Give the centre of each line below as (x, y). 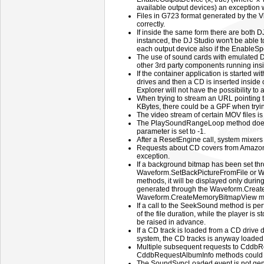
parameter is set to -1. (171, 131)
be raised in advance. (171, 222)
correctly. (151, 24)
